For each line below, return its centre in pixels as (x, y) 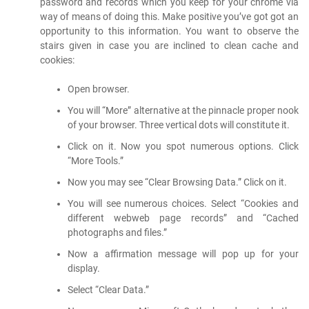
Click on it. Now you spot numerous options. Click (183, 146)
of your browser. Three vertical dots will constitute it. (178, 124)
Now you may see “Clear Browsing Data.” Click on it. (177, 182)
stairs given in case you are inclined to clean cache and (169, 45)
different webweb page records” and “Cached (183, 218)
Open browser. (98, 89)
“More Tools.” (95, 160)
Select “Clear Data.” (108, 289)
